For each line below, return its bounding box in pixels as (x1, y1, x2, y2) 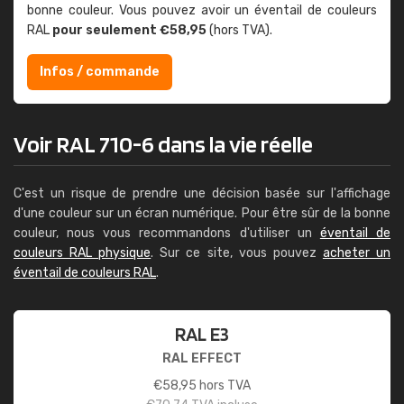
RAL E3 (175, 322, 229, 345)
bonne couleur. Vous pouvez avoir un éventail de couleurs (27, 3, 377, 18)
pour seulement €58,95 (52, 23, 207, 38)
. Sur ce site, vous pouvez (151, 245, 323, 261)
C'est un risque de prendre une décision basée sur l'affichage (14, 186, 390, 201)
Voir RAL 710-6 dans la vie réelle (14, 130, 313, 158)
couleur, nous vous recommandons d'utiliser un (14, 225, 320, 241)
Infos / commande (40, 64, 160, 79)
